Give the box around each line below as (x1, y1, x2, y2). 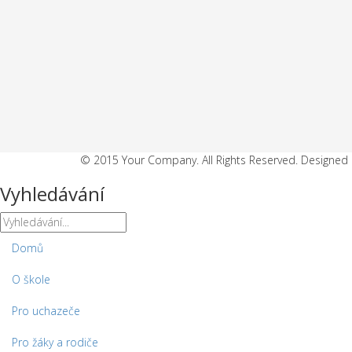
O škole (12, 272, 50, 288)
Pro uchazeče (12, 303, 80, 319)
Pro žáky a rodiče (12, 335, 98, 350)
